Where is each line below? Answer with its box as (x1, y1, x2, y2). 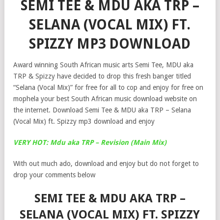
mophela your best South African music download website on (13, 94, 197, 103)
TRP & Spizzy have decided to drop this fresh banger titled (13, 72, 191, 80)
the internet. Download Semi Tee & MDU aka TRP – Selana (13, 106, 191, 114)
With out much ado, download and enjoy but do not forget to (13, 159, 199, 167)
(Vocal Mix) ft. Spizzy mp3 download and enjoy (13, 117, 155, 125)
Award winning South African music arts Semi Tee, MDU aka (13, 60, 193, 69)
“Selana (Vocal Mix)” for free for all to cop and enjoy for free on (13, 83, 203, 91)
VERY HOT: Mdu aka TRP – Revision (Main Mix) (13, 138, 166, 146)
